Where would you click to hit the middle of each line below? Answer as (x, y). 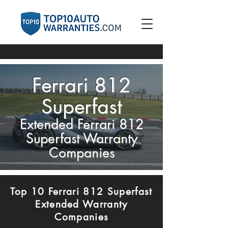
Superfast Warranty (81, 138)
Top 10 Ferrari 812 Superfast (81, 192)
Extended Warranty (81, 204)
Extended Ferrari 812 (81, 124)
